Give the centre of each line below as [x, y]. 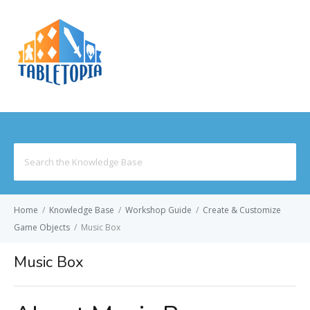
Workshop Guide [158, 210]
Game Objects [42, 227]
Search [28, 151]
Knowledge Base [82, 210]
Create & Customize [242, 210]
